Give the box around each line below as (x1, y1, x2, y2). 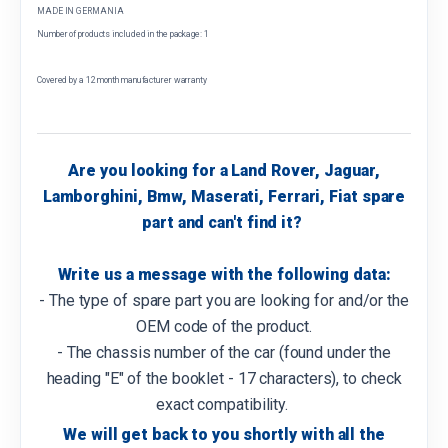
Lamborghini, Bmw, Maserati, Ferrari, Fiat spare (42, 187, 406, 207)
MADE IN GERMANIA (37, 6, 124, 17)
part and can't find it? (142, 213, 306, 233)
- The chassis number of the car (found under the (56, 343, 392, 363)
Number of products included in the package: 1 (37, 29, 209, 40)
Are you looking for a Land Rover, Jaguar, (68, 161, 380, 181)
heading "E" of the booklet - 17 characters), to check (46, 369, 402, 389)
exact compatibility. (156, 395, 292, 415)
